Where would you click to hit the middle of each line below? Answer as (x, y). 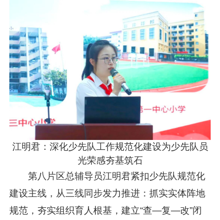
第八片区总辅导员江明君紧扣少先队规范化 (117, 176)
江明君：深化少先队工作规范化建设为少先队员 (110, 146)
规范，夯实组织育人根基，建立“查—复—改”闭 (106, 210)
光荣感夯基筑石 (110, 160)
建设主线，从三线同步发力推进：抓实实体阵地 (108, 193)
